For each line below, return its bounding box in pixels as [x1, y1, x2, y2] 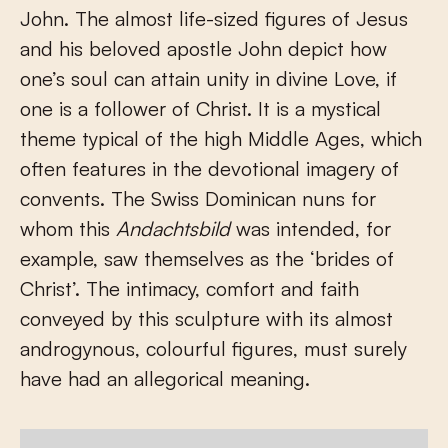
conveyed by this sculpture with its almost [20, 305, 393, 331]
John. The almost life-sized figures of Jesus [20, 5, 408, 31]
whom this [20, 215, 116, 241]
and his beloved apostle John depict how [20, 35, 387, 61]
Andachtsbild [116, 215, 230, 241]
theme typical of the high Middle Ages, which [20, 125, 422, 151]
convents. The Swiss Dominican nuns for [20, 185, 376, 211]
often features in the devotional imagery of [20, 155, 399, 181]
